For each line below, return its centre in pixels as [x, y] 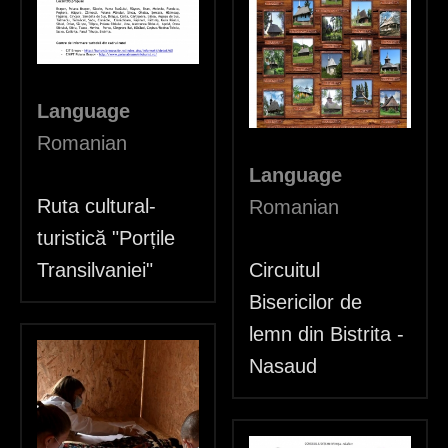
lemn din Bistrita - [326, 334]
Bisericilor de [305, 302]
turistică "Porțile [106, 238]
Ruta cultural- [96, 206]
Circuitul [284, 270]
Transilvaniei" [95, 270]
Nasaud [283, 366]
